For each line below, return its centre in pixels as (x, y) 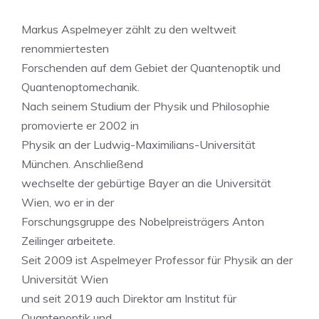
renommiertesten (65, 48)
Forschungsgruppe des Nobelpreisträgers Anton (143, 221)
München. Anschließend (82, 164)
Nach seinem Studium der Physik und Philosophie (146, 106)
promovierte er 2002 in (80, 125)
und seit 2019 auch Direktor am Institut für (129, 298)
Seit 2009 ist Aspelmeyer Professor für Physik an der (157, 260)
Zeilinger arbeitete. (68, 241)
